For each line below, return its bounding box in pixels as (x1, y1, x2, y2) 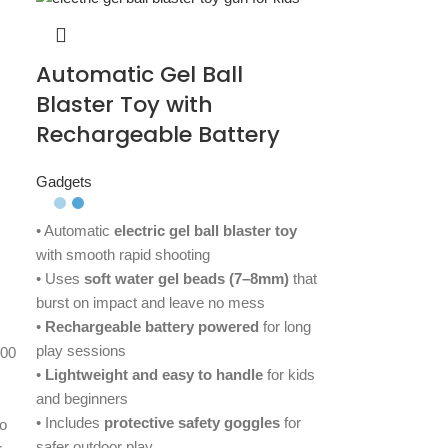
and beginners (36, 390, 129, 408)
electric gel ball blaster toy (114, 222, 298, 240)
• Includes (36, 414, 105, 432)
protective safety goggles (104, 414, 281, 432)
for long (259, 318, 312, 336)
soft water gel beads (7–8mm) (84, 270, 290, 288)
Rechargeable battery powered (45, 318, 260, 336)
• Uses (36, 270, 85, 288)
